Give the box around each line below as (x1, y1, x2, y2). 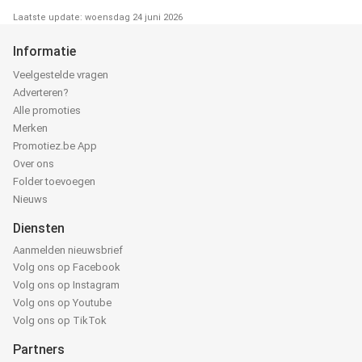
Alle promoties (13, 104, 81, 116)
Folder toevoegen (13, 175, 95, 187)
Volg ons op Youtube (13, 297, 112, 309)
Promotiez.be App (13, 140, 97, 152)
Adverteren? (13, 86, 69, 99)
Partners (13, 342, 65, 357)
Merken (13, 122, 48, 134)
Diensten (13, 221, 65, 236)
